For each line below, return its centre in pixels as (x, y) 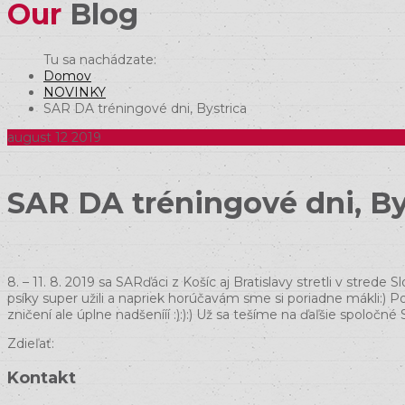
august (29, 137)
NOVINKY (75, 92)
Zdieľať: (31, 343)
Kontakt (42, 377)
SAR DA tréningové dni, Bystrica (145, 108)
